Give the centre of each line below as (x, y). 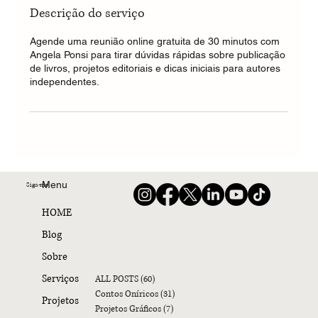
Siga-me (37, 185)
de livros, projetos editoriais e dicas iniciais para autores (155, 68)
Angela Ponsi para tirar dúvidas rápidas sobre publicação (158, 54)
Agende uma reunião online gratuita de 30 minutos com (155, 41)
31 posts (190, 294)
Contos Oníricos (126, 294)
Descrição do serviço (88, 13)
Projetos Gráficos (128, 309)
